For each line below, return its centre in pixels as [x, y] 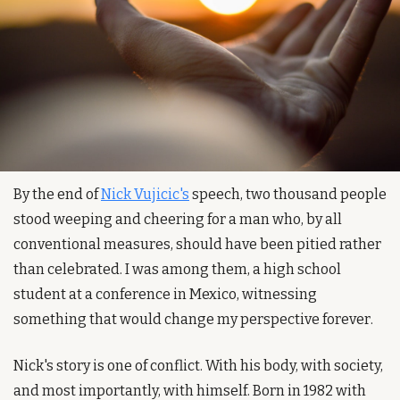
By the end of [57, 194]
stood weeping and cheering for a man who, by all [178, 219]
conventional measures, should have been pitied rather [197, 244]
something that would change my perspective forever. [193, 319]
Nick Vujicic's [145, 194]
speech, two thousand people [288, 194]
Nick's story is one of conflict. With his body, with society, [198, 365]
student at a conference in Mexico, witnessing [165, 294]
